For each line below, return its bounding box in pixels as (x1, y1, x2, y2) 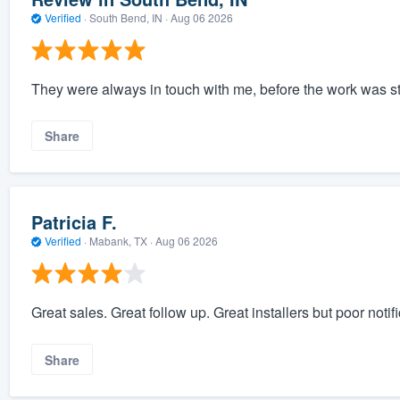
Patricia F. (30, 208, 117, 235)
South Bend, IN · (86, 9, 171, 25)
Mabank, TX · (86, 232, 155, 248)
